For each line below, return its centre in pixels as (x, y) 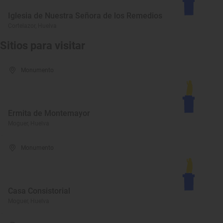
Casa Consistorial (39, 191)
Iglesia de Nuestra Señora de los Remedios (85, 16)
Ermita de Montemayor (49, 113)
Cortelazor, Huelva (32, 26)
